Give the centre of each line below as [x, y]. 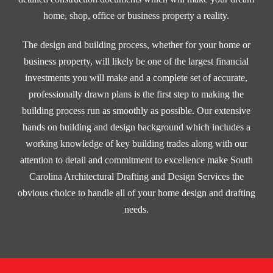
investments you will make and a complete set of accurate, [136, 77]
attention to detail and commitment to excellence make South [136, 160]
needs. [136, 209]
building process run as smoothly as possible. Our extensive [136, 110]
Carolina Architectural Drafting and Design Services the [136, 176]
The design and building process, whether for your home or [136, 44]
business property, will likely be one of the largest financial [136, 61]
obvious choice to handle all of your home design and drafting [136, 193]
